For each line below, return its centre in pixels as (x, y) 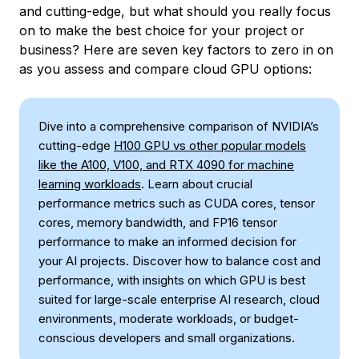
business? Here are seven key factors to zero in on (176, 50)
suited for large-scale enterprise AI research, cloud (179, 299)
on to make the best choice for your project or (162, 30)
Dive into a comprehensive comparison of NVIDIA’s (179, 126)
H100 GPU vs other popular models (210, 145)
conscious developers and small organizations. (167, 338)
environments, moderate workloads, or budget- (169, 319)
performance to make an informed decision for (167, 242)
